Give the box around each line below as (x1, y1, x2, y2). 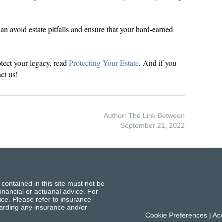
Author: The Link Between (104, 111, 185, 119)
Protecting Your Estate (69, 57, 139, 68)
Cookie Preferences (145, 211, 207, 219)
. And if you (139, 57, 176, 68)
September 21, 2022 (120, 121, 185, 129)
